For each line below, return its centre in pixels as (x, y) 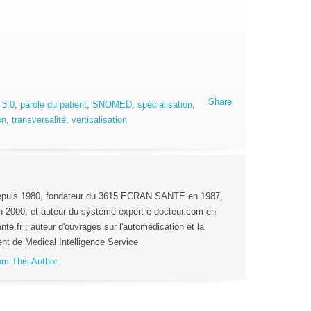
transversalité (39, 120)
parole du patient (53, 104)
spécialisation (165, 104)
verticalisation (99, 120)
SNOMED (112, 104)
